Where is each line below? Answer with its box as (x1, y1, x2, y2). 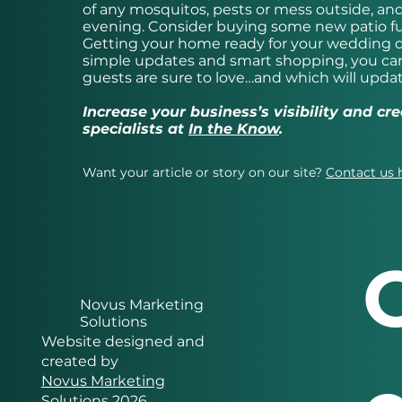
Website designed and (40, 333, 205, 351)
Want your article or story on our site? (83, 164, 326, 181)
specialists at (83, 120, 188, 138)
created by (40, 353, 118, 371)
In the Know (188, 120, 279, 138)
